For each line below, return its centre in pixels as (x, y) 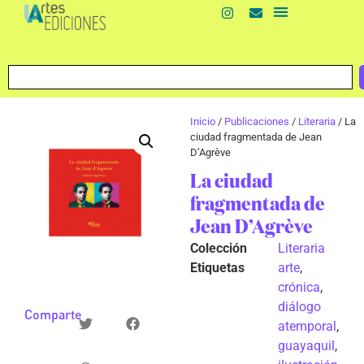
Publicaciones (257, 121)
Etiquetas (217, 267)
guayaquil (306, 345)
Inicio (203, 121)
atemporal (307, 326)
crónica (299, 287)
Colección (219, 248)
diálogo (299, 306)
